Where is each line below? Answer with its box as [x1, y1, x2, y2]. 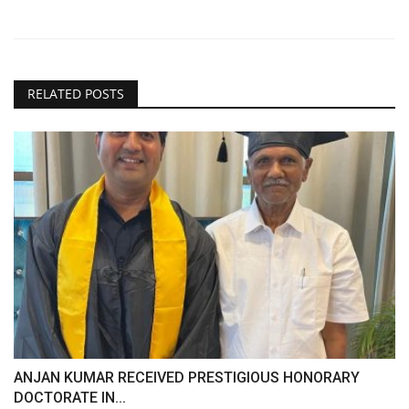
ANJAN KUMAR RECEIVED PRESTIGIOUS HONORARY [14, 368, 360, 386]
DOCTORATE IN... [14, 388, 126, 406]
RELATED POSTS [27, 85, 124, 103]
